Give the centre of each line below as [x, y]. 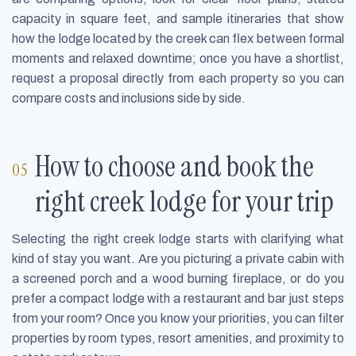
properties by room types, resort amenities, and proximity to [178, 338]
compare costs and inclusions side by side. [129, 99]
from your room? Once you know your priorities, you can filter [178, 318]
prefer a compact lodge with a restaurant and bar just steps [178, 298]
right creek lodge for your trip [185, 201]
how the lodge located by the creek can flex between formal [178, 39]
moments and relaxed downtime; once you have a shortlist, [178, 59]
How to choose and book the [175, 166]
